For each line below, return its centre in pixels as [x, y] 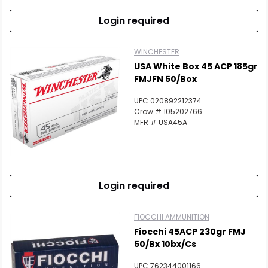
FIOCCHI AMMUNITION [172, 217]
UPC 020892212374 [168, 101]
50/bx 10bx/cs [165, 244]
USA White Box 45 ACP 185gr [196, 66]
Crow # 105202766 [168, 112]
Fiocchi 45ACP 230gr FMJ [190, 232]
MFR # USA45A [161, 122]
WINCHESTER [157, 52]
